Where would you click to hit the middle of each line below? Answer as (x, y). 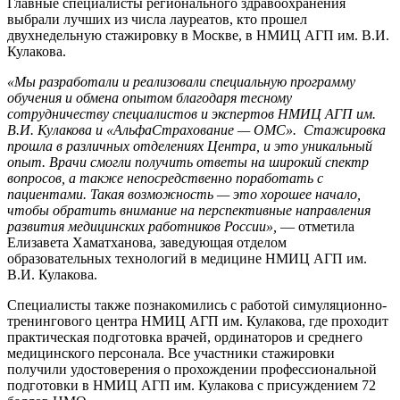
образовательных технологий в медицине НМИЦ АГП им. (187, 259)
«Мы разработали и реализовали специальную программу (181, 82)
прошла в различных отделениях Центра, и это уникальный (190, 146)
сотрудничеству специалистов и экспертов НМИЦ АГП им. (192, 114)
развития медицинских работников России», (144, 227)
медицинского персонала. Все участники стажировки (171, 354)
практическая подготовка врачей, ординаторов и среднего (185, 337)
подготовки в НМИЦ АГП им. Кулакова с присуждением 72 (192, 386)
